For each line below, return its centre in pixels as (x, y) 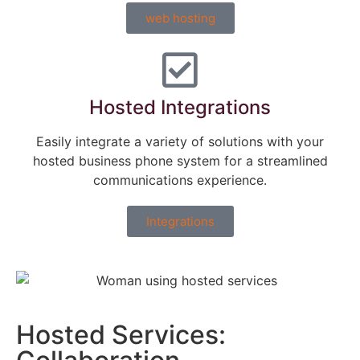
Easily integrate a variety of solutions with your (180, 141)
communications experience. (180, 180)
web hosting (180, 18)
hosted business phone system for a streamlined (180, 161)
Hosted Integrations (180, 107)
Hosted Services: (121, 334)
